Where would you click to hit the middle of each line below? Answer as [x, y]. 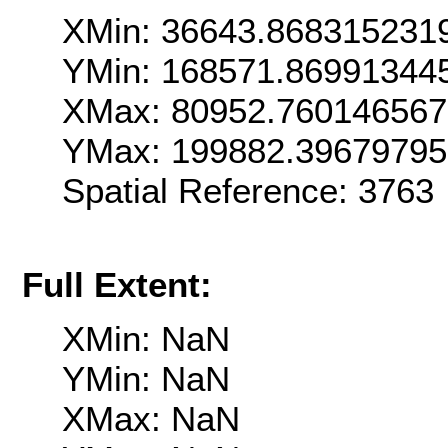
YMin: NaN [146, 379]
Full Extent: [117, 285]
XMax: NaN [151, 419]
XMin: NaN [146, 339]
